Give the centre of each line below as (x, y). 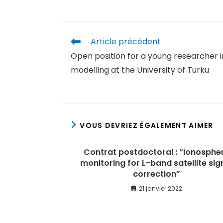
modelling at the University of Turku (140, 70)
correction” (157, 174)
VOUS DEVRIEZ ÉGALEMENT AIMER (147, 125)
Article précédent (126, 42)
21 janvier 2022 (161, 188)
